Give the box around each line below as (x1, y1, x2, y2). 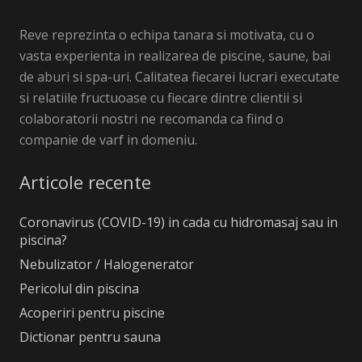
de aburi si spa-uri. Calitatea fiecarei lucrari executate (19, 67, 339, 86)
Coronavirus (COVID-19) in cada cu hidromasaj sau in (19, 213, 338, 231)
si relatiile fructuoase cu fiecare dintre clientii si (19, 88, 302, 107)
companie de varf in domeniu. (19, 130, 197, 149)
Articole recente (19, 169, 151, 194)
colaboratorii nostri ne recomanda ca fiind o (19, 109, 284, 128)
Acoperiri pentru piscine (19, 303, 165, 322)
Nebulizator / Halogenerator (19, 255, 194, 273)
